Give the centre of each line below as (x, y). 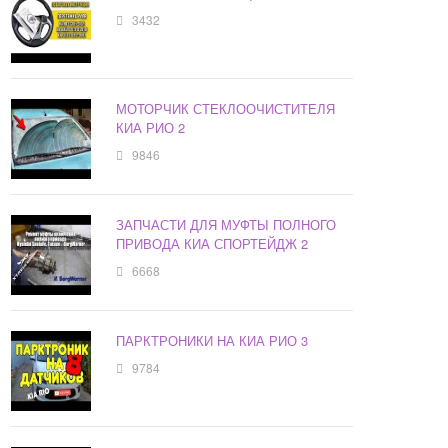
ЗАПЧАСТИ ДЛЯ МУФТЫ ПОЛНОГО (226, 225)
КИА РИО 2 (151, 128)
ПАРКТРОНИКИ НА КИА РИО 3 (212, 341)
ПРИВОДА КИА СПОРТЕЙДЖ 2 (212, 244)
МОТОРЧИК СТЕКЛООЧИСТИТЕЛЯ (226, 109)
